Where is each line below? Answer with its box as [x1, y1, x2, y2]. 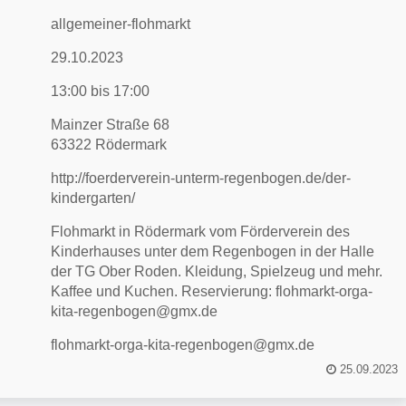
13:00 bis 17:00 [51, 83, 150, 99]
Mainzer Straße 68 [51, 117, 170, 132]
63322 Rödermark [51, 137, 168, 152]
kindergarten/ [51, 190, 136, 206]
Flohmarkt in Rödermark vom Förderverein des [51, 224, 351, 239]
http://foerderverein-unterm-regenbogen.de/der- [51, 170, 352, 186]
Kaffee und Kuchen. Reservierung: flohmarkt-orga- [51, 284, 373, 299]
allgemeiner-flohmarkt [51, 16, 191, 32]
